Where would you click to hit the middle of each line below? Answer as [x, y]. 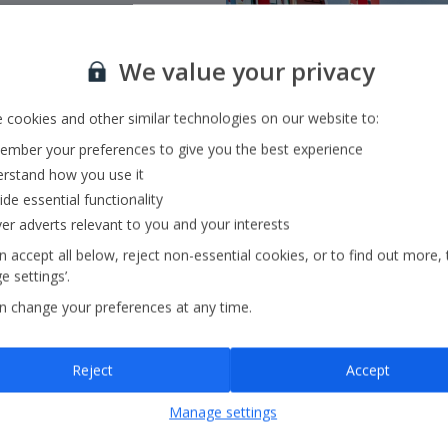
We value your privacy [243, 70]
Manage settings [223, 411]
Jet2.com [121, 114]
